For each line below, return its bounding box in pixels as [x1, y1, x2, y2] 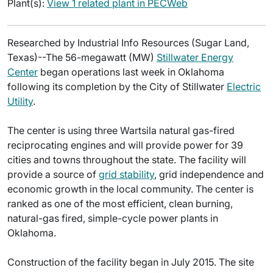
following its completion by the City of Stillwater [7, 80, 227, 93]
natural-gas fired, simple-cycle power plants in [7, 212, 218, 224]
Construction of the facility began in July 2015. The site [7, 256, 254, 268]
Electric [227, 80, 261, 93]
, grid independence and [154, 168, 264, 180]
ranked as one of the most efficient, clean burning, [7, 197, 233, 210]
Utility [7, 95, 33, 107]
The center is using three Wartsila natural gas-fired [7, 124, 235, 136]
